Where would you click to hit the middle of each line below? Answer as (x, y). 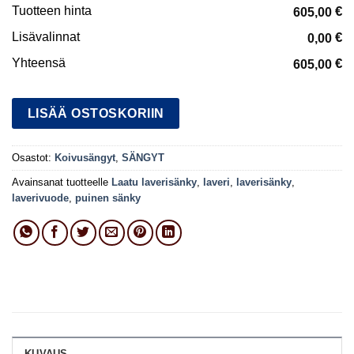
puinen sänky (108, 198)
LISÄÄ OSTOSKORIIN (96, 113)
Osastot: (33, 157)
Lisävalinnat (46, 36)
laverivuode (40, 198)
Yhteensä (39, 62)
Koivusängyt (85, 157)
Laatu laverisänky (154, 182)
